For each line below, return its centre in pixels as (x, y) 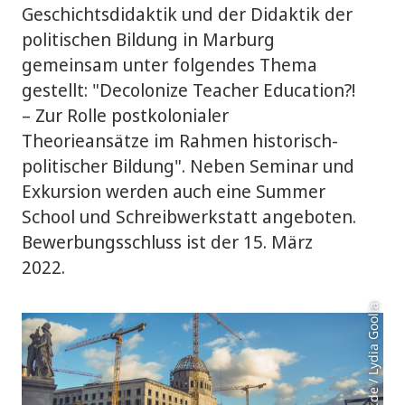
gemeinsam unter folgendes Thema (170, 65)
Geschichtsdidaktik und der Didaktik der (187, 14)
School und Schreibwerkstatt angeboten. (189, 217)
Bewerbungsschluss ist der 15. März (167, 242)
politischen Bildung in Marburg (148, 39)
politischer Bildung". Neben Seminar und (188, 166)
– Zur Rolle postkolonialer (125, 115)
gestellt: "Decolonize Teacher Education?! (188, 90)
